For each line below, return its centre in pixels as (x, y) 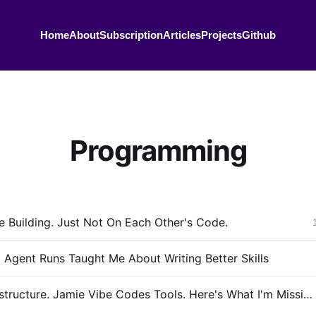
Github (259, 35)
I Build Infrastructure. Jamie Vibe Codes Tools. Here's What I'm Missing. (308, 294)
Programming (158, 150)
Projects (221, 35)
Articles (182, 35)
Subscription (131, 35)
